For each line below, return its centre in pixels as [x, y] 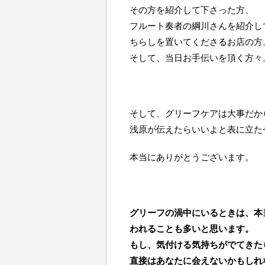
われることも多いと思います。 [192, 229]
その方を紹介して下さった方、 [192, 10]
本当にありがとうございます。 [192, 157]
